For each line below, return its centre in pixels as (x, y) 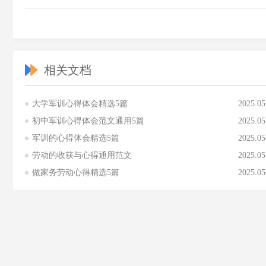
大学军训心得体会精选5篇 (80, 104)
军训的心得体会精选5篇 (76, 138)
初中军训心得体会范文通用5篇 (88, 121)
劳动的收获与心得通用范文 (82, 155)
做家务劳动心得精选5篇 (76, 172)
